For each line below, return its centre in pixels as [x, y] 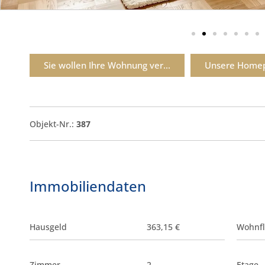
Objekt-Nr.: [53, 124]
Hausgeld [48, 227]
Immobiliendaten [88, 187]
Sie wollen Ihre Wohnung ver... [107, 65]
